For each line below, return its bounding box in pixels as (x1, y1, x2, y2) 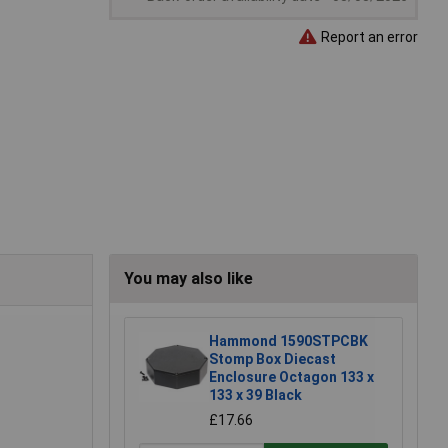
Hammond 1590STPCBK (209, 333, 368, 350)
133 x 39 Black (209, 387, 302, 404)
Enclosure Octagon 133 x (209, 369, 374, 386)
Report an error (318, 28, 418, 45)
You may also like (124, 269, 253, 289)
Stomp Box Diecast (209, 351, 336, 368)
